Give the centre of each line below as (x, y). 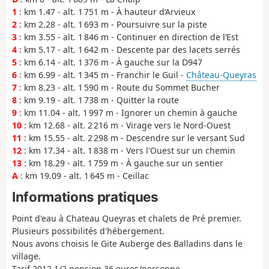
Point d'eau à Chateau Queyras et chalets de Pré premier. (127, 218)
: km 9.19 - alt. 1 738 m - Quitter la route (98, 100)
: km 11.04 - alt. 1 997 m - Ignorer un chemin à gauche (127, 112)
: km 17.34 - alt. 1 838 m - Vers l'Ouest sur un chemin (128, 150)
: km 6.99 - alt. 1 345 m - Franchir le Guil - (101, 74)
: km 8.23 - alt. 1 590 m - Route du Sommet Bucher (118, 87)
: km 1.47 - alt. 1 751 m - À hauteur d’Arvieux (106, 11)
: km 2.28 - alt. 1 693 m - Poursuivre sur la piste (112, 24)
